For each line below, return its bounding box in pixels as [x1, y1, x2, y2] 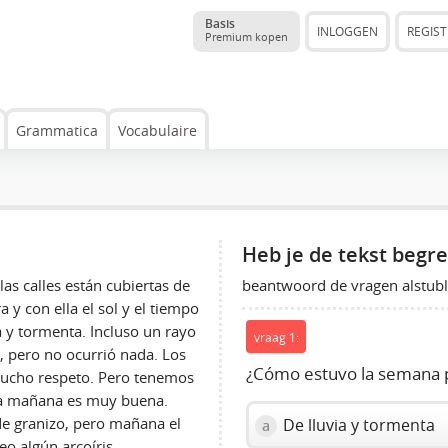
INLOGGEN [317, 23, 378, 39]
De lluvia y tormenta [279, 414, 436, 437]
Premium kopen [205, 29, 288, 44]
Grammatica [16, 120, 98, 140]
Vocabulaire [118, 120, 197, 140]
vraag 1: [253, 328, 299, 345]
